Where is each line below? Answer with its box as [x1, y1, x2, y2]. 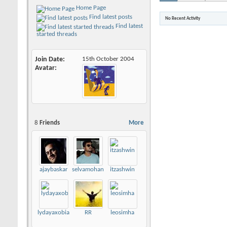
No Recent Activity [165, 16, 200, 21]
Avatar [35, 64, 55, 72]
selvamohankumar [72, 166, 121, 173]
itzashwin [110, 166, 135, 173]
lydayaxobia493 [37, 209, 80, 216]
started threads [36, 30, 77, 37]
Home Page [74, 4, 106, 11]
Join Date [35, 55, 63, 63]
